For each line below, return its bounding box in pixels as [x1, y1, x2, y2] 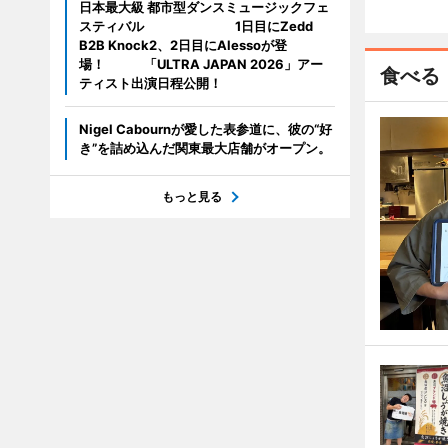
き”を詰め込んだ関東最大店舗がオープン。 [78, 140, 331, 156]
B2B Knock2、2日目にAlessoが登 [78, 37, 287, 53]
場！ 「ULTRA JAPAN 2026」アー [78, 56, 323, 72]
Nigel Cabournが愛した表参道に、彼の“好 [78, 121, 332, 137]
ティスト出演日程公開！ [78, 75, 222, 91]
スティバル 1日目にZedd [78, 18, 313, 34]
